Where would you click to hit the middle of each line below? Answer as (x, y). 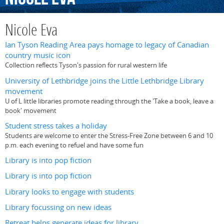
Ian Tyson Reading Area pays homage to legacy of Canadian (107, 45)
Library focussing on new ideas (58, 207)
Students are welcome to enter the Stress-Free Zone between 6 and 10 (109, 135)
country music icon (38, 55)
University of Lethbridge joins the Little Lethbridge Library (104, 80)
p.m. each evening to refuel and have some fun (74, 145)
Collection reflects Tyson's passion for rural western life (86, 65)
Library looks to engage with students (69, 191)
